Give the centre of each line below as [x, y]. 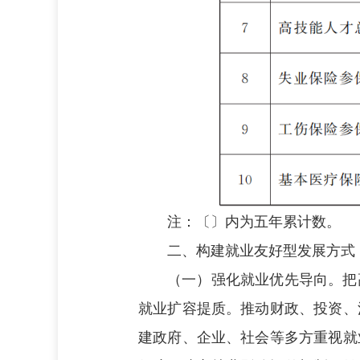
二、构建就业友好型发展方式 [261, 251]
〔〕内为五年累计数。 [268, 222]
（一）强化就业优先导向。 [255, 280]
